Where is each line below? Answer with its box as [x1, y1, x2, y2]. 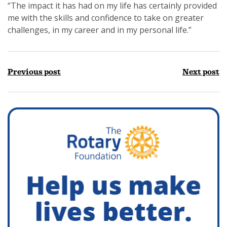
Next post [182, 67, 219, 77]
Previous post [8, 67, 61, 77]
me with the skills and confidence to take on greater [8, 12, 204, 24]
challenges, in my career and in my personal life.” [8, 24, 192, 36]
